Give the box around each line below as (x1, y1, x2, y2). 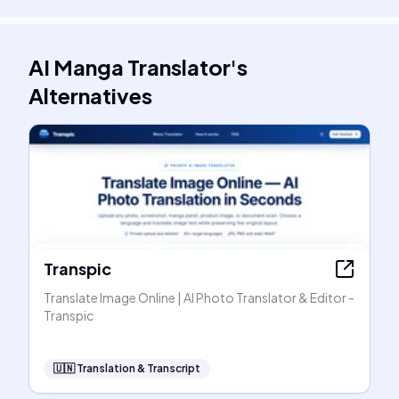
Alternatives (28, 82, 152, 109)
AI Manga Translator (28, 53, 231, 80)
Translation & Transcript (77, 362, 200, 375)
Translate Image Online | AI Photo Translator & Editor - (44, 289, 354, 305)
